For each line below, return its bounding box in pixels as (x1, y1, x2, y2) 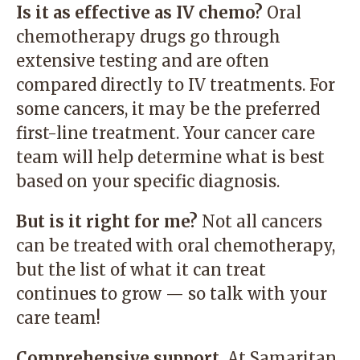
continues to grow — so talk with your (16, 284, 327, 304)
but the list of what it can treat (16, 260, 266, 280)
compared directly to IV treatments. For (16, 75, 335, 95)
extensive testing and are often (16, 51, 269, 71)
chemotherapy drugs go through (16, 27, 280, 47)
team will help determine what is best (16, 147, 325, 167)
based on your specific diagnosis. (16, 171, 280, 191)
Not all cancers (198, 211, 322, 231)
